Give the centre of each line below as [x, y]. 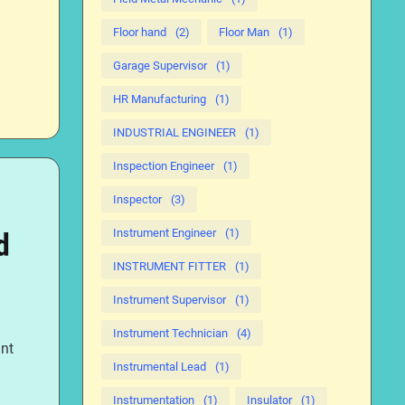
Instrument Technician [170, 333]
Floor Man [244, 32]
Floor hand [140, 32]
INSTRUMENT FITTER [170, 266]
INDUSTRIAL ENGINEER [174, 132]
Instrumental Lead [160, 367]
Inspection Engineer [164, 166]
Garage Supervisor [160, 66]
